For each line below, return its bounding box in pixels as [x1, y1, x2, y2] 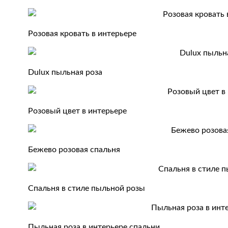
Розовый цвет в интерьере [28, 107, 127, 115]
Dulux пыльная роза [28, 68, 103, 76]
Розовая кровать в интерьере [28, 30, 137, 38]
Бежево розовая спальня [28, 146, 121, 154]
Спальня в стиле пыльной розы [28, 184, 146, 192]
